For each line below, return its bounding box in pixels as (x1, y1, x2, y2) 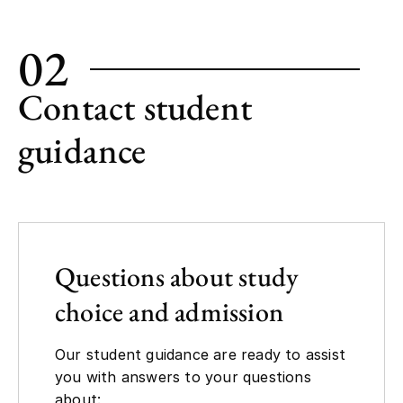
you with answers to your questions (55, 368, 311, 387)
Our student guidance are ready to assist (55, 345, 346, 364)
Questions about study (55, 259, 300, 295)
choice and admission (55, 294, 283, 330)
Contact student (18, 84, 252, 131)
